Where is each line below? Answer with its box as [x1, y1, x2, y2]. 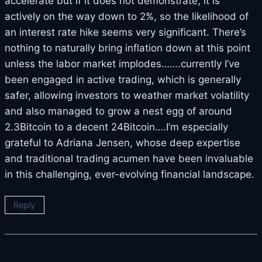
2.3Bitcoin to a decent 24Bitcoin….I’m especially [5, 120, 228, 133]
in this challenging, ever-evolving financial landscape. [5, 168, 254, 180]
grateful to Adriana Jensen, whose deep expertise [5, 136, 240, 149]
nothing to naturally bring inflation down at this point [5, 42, 250, 54]
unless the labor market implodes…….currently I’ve [5, 57, 240, 70]
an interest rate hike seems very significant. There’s [5, 26, 246, 38]
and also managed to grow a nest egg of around [5, 105, 232, 117]
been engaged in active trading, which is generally [5, 73, 241, 85]
